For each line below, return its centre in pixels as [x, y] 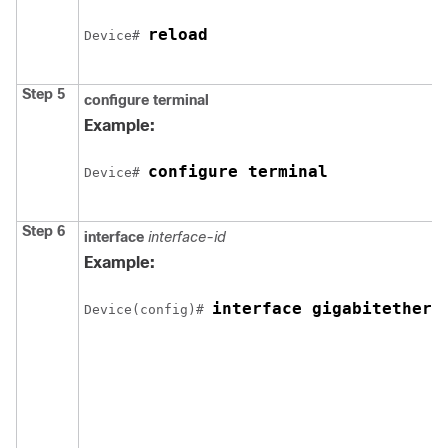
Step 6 [43, 231]
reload [178, 34]
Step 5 [43, 94]
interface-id [187, 237]
